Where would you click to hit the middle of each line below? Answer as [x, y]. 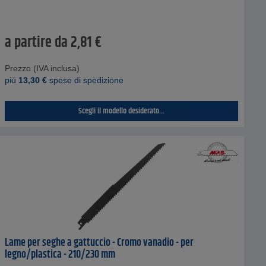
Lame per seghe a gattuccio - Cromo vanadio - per [99, 243]
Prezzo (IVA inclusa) [42, 69]
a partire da [36, 43]
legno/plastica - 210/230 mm [60, 255]
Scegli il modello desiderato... [121, 111]
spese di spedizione [85, 80]
